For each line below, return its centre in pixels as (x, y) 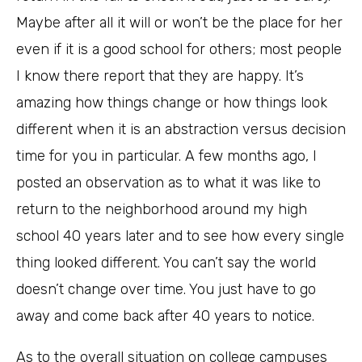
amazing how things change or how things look (172, 103)
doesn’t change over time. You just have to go (166, 290)
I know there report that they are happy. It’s (160, 76)
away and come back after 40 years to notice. (165, 316)
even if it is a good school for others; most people (179, 50)
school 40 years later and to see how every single (180, 236)
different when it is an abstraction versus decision (181, 130)
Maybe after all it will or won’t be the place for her (179, 23)
